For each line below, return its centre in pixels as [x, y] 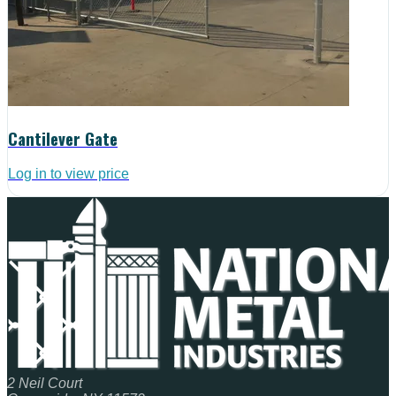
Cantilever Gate [63, 138]
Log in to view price [69, 174]
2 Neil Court [45, 384]
